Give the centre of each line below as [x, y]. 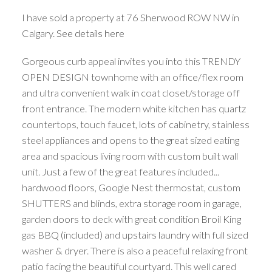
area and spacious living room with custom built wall [130, 155]
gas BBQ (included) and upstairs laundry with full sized [135, 234]
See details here [90, 33]
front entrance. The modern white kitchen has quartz [134, 108]
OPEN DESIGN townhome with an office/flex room [132, 76]
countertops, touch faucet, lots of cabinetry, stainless [135, 124]
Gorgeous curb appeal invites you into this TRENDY [131, 61]
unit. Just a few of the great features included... [120, 171]
